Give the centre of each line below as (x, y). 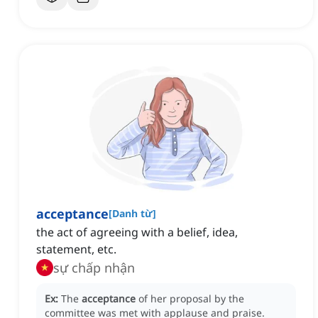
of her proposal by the (191, 299)
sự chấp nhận (94, 268)
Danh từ (132, 214)
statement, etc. (76, 250)
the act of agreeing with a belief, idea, (137, 232)
